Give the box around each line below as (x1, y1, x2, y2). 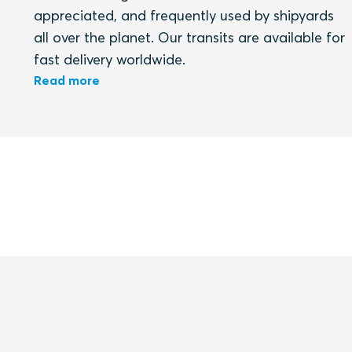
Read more (33, 71, 100, 88)
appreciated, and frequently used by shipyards (33, 5, 334, 24)
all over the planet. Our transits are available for (33, 27, 345, 46)
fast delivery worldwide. (33, 49, 185, 68)
